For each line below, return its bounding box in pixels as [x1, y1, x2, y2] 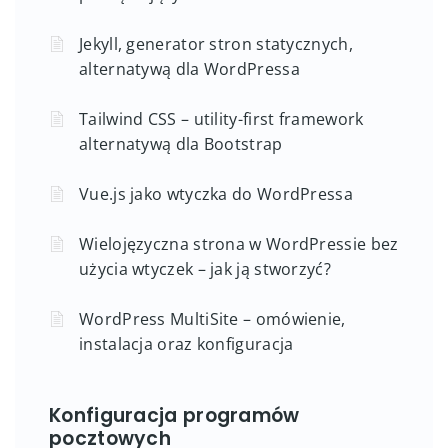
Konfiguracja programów [49, 401, 300, 429]
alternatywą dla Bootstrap [79, 132, 283, 155]
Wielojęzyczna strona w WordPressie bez [79, 232, 399, 255]
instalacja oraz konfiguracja [79, 332, 294, 355]
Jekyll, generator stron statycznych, [79, 32, 353, 55]
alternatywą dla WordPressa [79, 57, 300, 80]
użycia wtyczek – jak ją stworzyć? [79, 257, 331, 280]
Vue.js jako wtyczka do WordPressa [79, 182, 353, 205]
